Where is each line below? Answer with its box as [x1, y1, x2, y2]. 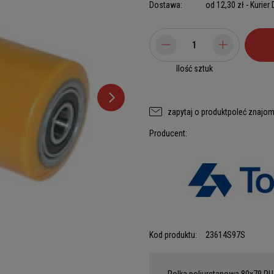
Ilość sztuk [176, 64, 213, 73]
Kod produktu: [149, 230, 197, 240]
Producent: [149, 128, 187, 138]
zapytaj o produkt [168, 106, 228, 117]
